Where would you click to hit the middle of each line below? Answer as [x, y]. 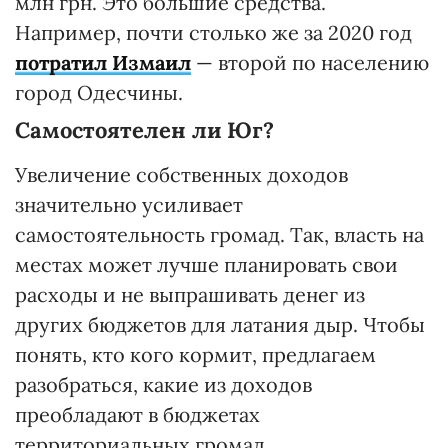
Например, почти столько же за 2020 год [213, 32]
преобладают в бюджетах [137, 414]
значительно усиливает [129, 204]
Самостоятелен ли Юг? [144, 129]
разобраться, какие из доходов [163, 384]
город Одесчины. [99, 92]
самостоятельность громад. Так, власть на [219, 234]
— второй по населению [310, 62]
